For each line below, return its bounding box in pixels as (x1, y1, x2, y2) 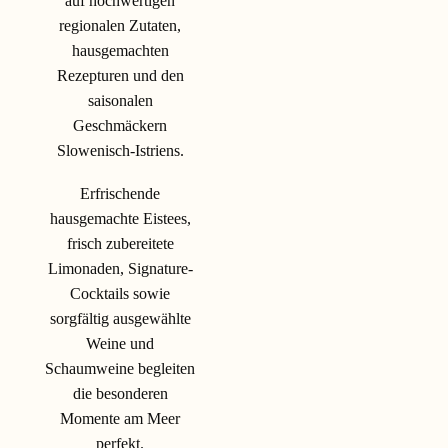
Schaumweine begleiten (45, 359, 195, 377)
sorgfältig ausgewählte (49, 309, 191, 327)
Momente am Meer (60, 409, 180, 427)
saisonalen (87, 91, 153, 109)
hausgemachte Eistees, (49, 209, 191, 227)
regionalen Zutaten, (59, 16, 181, 34)
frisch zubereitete (66, 234, 174, 252)
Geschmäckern (73, 116, 167, 134)
